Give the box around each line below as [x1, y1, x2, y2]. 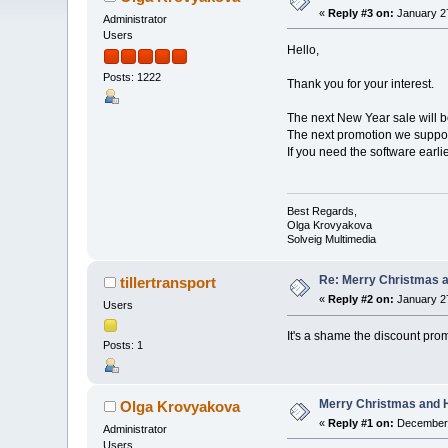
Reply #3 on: [328, 6, 395, 19]
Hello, [286, 42, 319, 57]
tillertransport [119, 274, 216, 292]
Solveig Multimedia [286, 233, 376, 246]
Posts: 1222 [103, 71, 162, 84]
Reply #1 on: [328, 416, 395, 429]
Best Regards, [286, 205, 357, 218]
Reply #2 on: [328, 293, 395, 306]
